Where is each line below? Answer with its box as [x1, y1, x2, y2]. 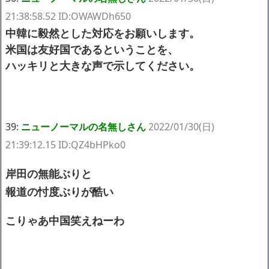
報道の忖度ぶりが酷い [5, 184, 113, 199]
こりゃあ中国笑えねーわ [5, 213, 124, 228]
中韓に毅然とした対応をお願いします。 [5, 25, 200, 40]
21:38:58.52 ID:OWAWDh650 [5, 9, 131, 23]
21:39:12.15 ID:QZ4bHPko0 [5, 138, 125, 151]
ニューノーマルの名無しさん [21, 119, 146, 133]
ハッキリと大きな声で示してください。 [5, 58, 200, 73]
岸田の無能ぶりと [5, 166, 92, 181]
